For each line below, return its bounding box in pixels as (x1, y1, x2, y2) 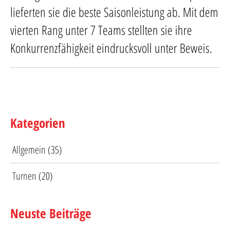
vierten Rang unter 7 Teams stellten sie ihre (10, 21, 192, 39)
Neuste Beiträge (10, 204, 91, 222)
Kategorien (10, 114, 65, 132)
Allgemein (12, 143, 46, 157)
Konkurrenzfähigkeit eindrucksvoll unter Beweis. (10, 39, 212, 57)
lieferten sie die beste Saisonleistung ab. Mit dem (10, 3, 218, 21)
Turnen (12, 169, 36, 183)
